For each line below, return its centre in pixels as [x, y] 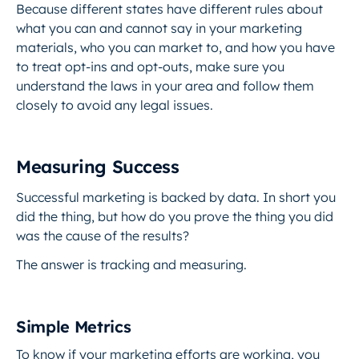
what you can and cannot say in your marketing [159, 28]
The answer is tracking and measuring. [131, 264]
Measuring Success [98, 167]
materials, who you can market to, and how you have [175, 47]
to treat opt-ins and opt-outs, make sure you [150, 67]
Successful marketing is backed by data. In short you [176, 197]
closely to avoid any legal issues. [115, 105]
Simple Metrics [74, 327]
